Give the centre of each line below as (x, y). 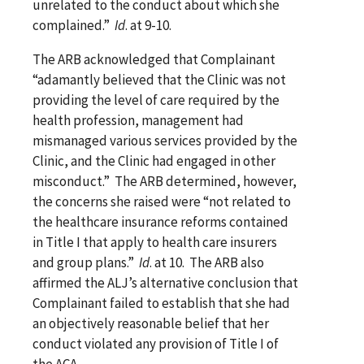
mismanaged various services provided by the (165, 140)
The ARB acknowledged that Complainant (154, 59)
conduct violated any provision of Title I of (156, 343)
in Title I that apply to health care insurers (155, 242)
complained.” (74, 25)
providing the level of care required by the (156, 100)
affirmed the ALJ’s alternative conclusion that (165, 282)
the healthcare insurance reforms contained (160, 221)
